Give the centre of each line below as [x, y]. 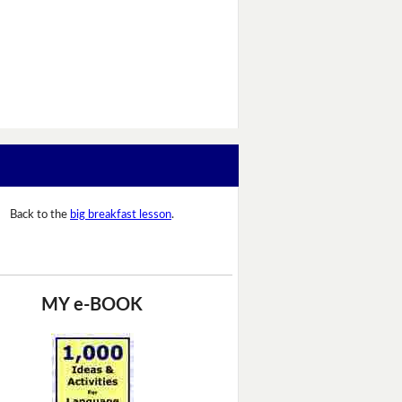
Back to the [40, 215]
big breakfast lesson [121, 215]
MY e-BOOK [92, 305]
